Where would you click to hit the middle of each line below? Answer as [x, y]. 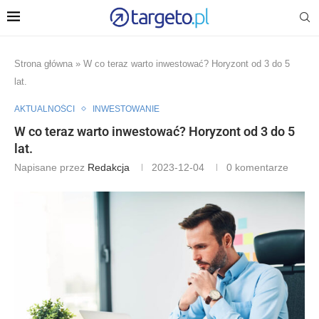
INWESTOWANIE [126, 109]
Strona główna [43, 63]
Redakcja [109, 167]
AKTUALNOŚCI [45, 109]
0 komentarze [257, 167]
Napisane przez [51, 167]
